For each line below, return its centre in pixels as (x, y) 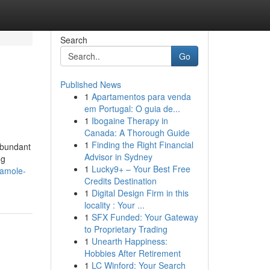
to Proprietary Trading (126, 229)
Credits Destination (120, 181)
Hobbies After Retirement (132, 253)
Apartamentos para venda (141, 96)
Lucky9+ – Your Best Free (141, 169)
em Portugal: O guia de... (132, 108)
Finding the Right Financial (142, 145)
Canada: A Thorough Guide (137, 133)
